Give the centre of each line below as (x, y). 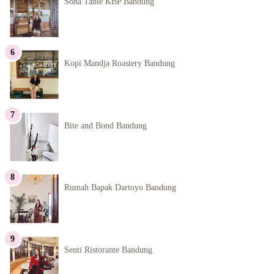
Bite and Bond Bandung (106, 125)
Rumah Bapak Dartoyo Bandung (120, 188)
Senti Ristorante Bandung (108, 250)
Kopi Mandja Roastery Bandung (120, 64)
